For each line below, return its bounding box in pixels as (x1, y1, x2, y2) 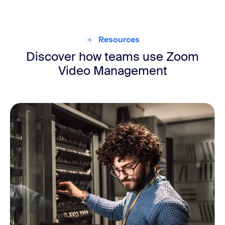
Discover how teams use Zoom (26, 48, 199, 64)
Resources (98, 35, 140, 45)
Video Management (58, 62, 167, 78)
